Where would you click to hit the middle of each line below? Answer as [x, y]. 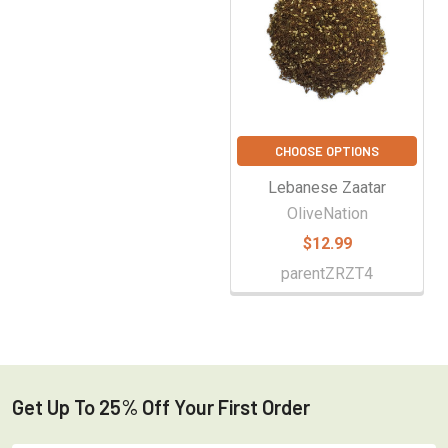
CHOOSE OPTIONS [327, 150]
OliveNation [327, 213]
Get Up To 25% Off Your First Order [161, 406]
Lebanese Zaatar [327, 187]
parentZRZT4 [327, 273]
